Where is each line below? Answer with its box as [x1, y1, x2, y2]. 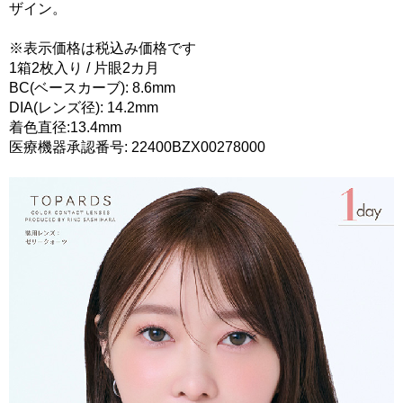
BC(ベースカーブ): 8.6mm [9, 80, 175, 96]
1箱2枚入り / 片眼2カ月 [9, 60, 159, 76]
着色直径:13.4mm [9, 120, 121, 136]
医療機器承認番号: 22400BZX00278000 [9, 139, 265, 156]
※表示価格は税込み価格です [9, 40, 196, 57]
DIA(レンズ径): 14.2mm [9, 100, 158, 116]
